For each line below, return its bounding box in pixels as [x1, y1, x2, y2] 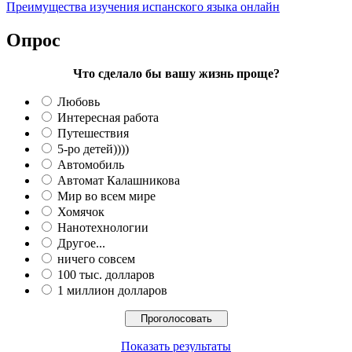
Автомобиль [57, 157, 124, 171]
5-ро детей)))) [57, 141, 129, 156]
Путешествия [57, 126, 129, 140]
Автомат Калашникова [57, 173, 180, 187]
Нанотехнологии [57, 220, 148, 234]
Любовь [57, 94, 100, 108]
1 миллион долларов [57, 283, 167, 297]
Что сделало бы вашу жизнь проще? [72, 66, 280, 80]
